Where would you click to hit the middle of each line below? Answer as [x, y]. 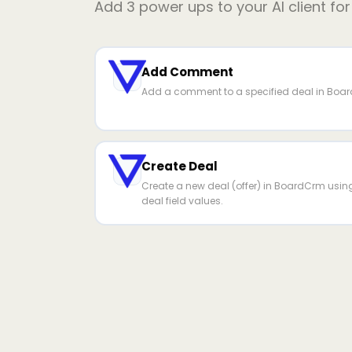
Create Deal [179, 167]
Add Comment [187, 72]
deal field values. [182, 201]
